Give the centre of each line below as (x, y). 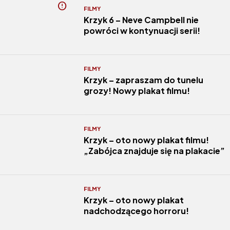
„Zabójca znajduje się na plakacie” (154, 151)
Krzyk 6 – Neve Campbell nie (141, 20)
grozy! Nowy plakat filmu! (137, 91)
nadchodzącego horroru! (136, 211)
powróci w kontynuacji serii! (142, 31)
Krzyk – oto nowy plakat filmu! (146, 140)
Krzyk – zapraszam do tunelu (143, 80)
